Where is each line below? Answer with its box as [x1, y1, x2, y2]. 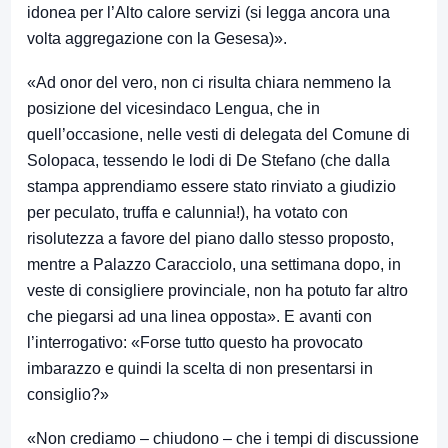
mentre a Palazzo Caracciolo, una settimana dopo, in [27, 256, 401, 274]
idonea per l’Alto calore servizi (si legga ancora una [27, 4, 390, 22]
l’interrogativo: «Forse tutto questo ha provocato [27, 334, 363, 352]
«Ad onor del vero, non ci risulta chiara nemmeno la [27, 74, 391, 92]
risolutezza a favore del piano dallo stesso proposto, [27, 230, 394, 248]
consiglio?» [27, 386, 109, 404]
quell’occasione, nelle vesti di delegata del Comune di [27, 126, 410, 144]
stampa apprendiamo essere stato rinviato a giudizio [27, 178, 396, 196]
